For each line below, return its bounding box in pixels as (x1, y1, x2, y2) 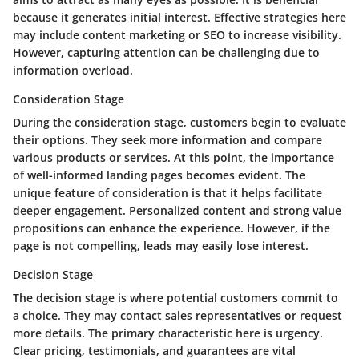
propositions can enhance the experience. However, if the (13, 220, 330, 236)
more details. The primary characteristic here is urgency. (13, 325, 323, 341)
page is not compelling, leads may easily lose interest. (13, 238, 309, 254)
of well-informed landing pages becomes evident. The (13, 167, 305, 184)
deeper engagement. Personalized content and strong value (13, 203, 341, 219)
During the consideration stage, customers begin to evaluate (13, 115, 346, 131)
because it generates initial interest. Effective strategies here (13, 10, 346, 26)
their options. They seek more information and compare (13, 132, 322, 148)
